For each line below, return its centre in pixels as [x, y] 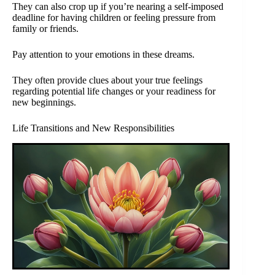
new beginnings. [44, 102]
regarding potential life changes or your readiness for [114, 91]
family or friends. [45, 28]
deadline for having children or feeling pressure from [114, 17]
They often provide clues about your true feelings [107, 80]
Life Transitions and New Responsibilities [93, 128]
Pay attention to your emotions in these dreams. [103, 54]
